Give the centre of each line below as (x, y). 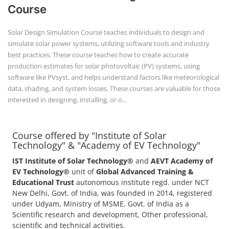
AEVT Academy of (182, 29)
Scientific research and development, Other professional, (110, 83)
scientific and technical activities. (69, 94)
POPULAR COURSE (40, 219)
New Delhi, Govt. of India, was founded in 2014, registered (112, 62)
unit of (83, 40)
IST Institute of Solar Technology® (73, 29)
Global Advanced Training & (145, 40)
